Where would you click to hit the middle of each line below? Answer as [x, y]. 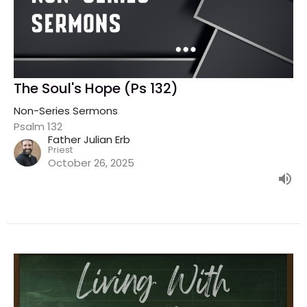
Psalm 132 [38, 127]
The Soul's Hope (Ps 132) [96, 89]
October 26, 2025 [91, 163]
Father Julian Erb [89, 140]
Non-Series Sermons [66, 111]
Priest [60, 150]
